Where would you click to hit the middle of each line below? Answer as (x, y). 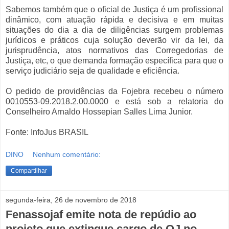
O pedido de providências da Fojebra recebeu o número (114, 91)
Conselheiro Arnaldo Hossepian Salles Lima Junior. (99, 112)
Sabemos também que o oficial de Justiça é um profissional (114, 10)
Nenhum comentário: (67, 154)
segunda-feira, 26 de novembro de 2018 (71, 200)
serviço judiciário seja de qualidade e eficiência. (93, 71)
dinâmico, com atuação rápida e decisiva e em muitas (114, 20)
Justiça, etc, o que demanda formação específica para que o (114, 61)
